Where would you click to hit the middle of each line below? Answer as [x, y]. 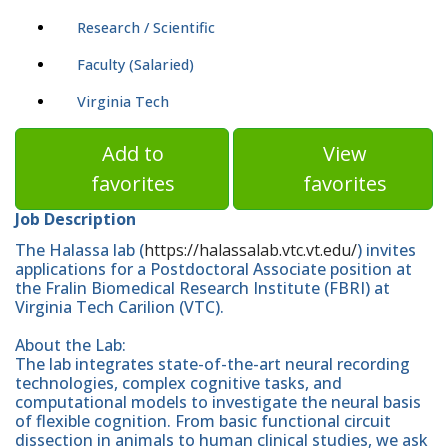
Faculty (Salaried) [135, 65]
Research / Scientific [146, 28]
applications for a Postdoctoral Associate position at [213, 268]
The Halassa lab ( [79, 249]
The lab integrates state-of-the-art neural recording [212, 363]
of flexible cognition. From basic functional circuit [203, 420]
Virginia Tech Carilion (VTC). [119, 306]
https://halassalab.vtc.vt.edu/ [250, 249]
